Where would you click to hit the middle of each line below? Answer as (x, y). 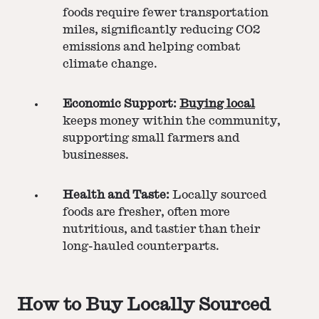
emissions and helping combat (152, 47)
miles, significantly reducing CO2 (162, 30)
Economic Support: (120, 104)
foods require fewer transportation (166, 13)
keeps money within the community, (172, 121)
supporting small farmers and (151, 138)
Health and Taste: (116, 195)
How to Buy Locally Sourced (144, 304)
